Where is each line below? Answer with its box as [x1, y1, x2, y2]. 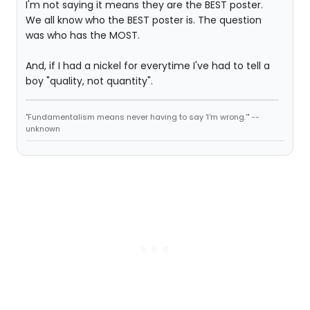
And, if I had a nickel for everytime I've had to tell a [26, 59, 270, 73]
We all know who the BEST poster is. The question [26, 13, 262, 27]
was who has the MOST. [26, 28, 140, 42]
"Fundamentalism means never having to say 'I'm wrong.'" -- [26, 111, 259, 122]
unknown [26, 123, 60, 134]
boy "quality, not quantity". [26, 74, 153, 88]
